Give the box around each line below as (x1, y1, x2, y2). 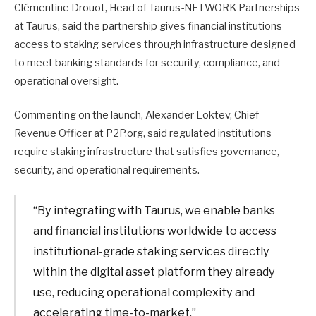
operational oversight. (14, 74, 119, 87)
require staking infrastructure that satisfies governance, (14, 145, 279, 158)
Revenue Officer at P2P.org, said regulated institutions (14, 126, 272, 140)
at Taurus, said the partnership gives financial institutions (14, 19, 282, 32)
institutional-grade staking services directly (33, 244, 270, 259)
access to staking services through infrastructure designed (14, 37, 296, 51)
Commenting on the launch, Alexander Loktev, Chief (14, 108, 259, 121)
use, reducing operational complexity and (33, 285, 255, 300)
